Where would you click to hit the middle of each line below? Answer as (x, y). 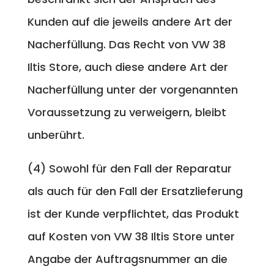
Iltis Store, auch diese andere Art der (128, 67)
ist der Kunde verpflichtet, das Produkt (133, 213)
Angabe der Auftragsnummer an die (127, 259)
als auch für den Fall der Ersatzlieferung (135, 191)
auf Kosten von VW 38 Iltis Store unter (131, 236)
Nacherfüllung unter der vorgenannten (132, 89)
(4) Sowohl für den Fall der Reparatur (129, 168)
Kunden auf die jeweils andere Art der (130, 21)
